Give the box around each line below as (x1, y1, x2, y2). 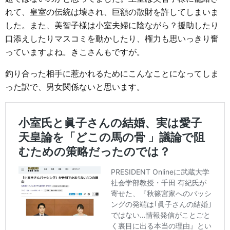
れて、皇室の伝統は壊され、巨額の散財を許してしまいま (5, 8, 219, 16)
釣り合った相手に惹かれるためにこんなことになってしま (5, 69, 219, 78)
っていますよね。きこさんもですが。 (5, 48, 145, 56)
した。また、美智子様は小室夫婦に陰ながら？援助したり (5, 21, 219, 30)
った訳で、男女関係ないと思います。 (5, 83, 145, 91)
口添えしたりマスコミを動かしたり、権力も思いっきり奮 (5, 34, 219, 43)
